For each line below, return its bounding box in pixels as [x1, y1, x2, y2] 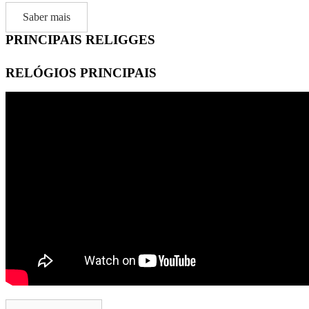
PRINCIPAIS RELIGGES [6, 32, 155, 48]
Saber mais [23, 11, 70, 23]
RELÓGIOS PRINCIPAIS [6, 66, 157, 81]
